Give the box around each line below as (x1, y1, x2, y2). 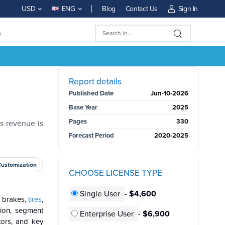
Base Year (69, 103, 97, 111)
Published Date (69, 89, 114, 97)
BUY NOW (4, 57, 38, 66)
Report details (69, 76, 122, 87)
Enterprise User (78, 209, 136, 219)
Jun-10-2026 (151, 89, 188, 97)
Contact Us (125, 4, 158, 13)
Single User (78, 189, 122, 199)
